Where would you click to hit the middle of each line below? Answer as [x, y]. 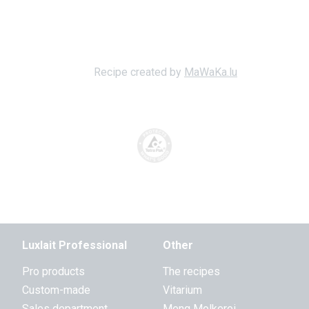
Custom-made [56, 290]
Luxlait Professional [74, 245]
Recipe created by [139, 72]
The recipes [191, 271]
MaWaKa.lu [211, 72]
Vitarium [182, 290]
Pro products [53, 271]
